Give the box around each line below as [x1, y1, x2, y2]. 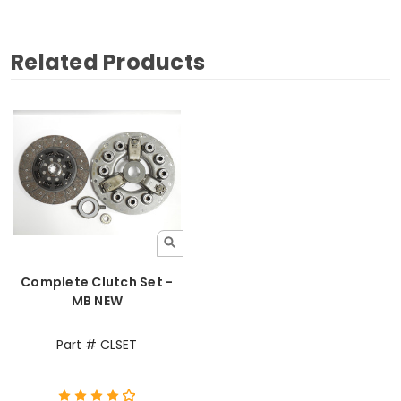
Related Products [11, 47, 205, 78]
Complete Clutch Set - [21, 272, 174, 291]
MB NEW [71, 291, 123, 310]
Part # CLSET [56, 335, 138, 354]
